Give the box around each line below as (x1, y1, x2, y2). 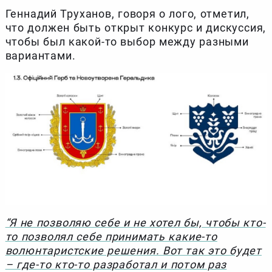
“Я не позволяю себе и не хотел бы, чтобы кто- (5, 216, 266, 229)
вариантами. (5, 49, 76, 63)
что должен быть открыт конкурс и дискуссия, (5, 21, 267, 35)
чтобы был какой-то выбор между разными (5, 35, 249, 49)
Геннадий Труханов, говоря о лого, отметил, (5, 7, 250, 21)
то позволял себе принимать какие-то (5, 230, 217, 243)
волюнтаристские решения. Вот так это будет (5, 244, 262, 257)
